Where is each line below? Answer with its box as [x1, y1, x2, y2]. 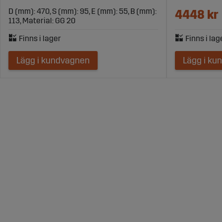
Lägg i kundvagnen [16, 55, 90, 66]
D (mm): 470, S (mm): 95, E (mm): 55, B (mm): [8, 6, 157, 16]
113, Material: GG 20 [8, 15, 75, 25]
